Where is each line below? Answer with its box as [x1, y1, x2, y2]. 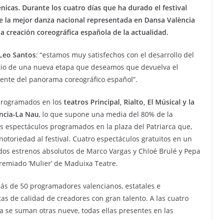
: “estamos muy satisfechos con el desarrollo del [36, 50, 194, 59]
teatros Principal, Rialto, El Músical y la [64, 97, 194, 107]
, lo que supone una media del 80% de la [39, 110, 173, 119]
